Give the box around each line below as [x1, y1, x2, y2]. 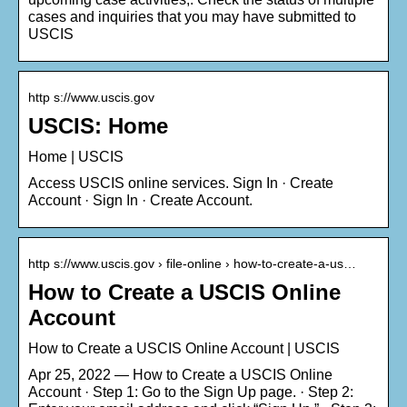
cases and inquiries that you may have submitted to [28, 9, 356, 25]
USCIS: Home [28, 114, 168, 139]
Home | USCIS [28, 149, 124, 165]
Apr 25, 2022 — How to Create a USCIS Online [28, 367, 333, 383]
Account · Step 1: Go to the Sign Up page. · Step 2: [28, 384, 353, 401]
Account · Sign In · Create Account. [28, 193, 253, 209]
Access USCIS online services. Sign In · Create [28, 175, 333, 192]
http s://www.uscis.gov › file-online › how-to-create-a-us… [28, 256, 356, 272]
